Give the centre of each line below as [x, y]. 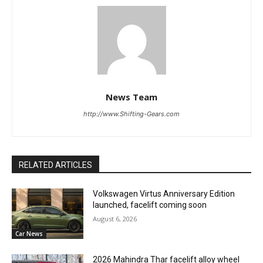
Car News [29, 233]
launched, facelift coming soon [150, 205]
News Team [131, 97]
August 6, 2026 [115, 219]
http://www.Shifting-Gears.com [131, 114]
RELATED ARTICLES [55, 165]
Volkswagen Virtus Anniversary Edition [164, 194]
